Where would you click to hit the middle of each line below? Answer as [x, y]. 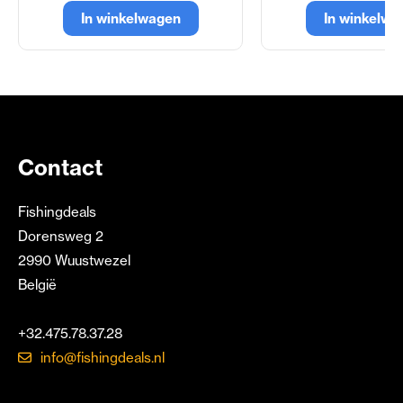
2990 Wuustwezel [74, 261]
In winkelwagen [130, 19]
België [37, 285]
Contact [60, 168]
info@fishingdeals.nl [103, 358]
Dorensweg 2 [61, 237]
